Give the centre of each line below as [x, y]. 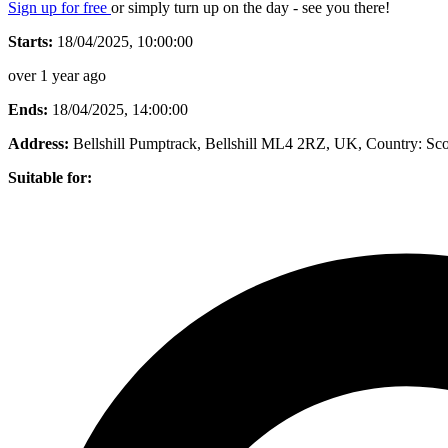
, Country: [390, 143]
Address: [38, 143]
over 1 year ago [57, 75]
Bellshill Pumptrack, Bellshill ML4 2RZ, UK [215, 143]
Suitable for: [50, 177]
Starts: [30, 41]
